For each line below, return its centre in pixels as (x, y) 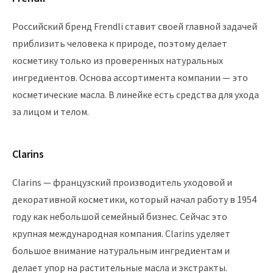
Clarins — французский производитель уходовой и (122, 182)
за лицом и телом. (51, 112)
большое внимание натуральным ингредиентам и (121, 250)
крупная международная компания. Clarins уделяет (121, 233)
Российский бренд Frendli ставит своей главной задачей (135, 26)
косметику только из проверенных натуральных (118, 60)
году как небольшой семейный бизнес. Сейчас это (120, 216)
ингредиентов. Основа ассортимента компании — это (130, 77)
